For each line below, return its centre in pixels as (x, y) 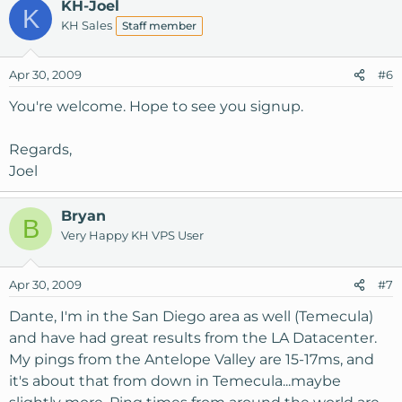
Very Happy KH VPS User (132, 235)
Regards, (40, 149)
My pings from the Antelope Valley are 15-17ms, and (192, 359)
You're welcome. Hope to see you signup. (156, 106)
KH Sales (87, 25)
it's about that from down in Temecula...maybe (175, 381)
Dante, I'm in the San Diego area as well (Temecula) (191, 316)
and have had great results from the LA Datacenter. (193, 338)
